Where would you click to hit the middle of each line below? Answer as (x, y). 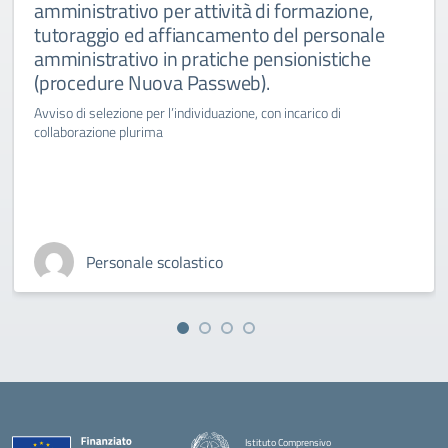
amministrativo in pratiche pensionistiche (202, 58)
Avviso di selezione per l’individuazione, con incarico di (187, 112)
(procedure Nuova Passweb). (152, 82)
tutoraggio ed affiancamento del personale (209, 34)
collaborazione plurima (98, 131)
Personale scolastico (154, 262)
